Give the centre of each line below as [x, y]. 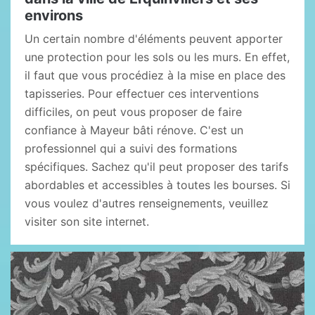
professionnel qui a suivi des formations [131, 148]
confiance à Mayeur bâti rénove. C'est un [134, 130]
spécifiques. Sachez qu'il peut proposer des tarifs [156, 167]
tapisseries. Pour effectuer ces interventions [142, 94]
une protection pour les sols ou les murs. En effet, [157, 57]
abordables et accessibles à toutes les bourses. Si [157, 185]
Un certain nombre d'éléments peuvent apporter [154, 39]
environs [54, 15]
